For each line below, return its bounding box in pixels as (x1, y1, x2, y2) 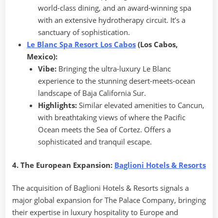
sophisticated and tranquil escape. (37, 137, 152, 147)
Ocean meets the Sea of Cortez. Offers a (37, 125, 171, 135)
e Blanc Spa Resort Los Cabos (31, 39, 136, 50)
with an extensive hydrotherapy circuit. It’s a (37, 15, 185, 25)
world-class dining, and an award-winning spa (37, 3, 191, 13)
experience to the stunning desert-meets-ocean (37, 76, 195, 86)
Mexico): (27, 52, 57, 62)
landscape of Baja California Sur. (37, 88, 146, 98)
